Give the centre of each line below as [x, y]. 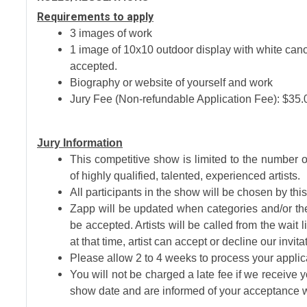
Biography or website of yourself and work [171, 83]
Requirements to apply [95, 17]
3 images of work [111, 33]
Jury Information [80, 143]
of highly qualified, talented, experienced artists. [185, 176]
